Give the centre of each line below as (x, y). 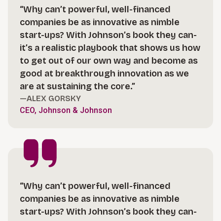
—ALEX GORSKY (50, 99)
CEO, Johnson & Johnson (66, 110)
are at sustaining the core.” (77, 87)
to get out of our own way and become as (109, 61)
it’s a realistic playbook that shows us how (110, 48)
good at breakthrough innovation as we (104, 74)
